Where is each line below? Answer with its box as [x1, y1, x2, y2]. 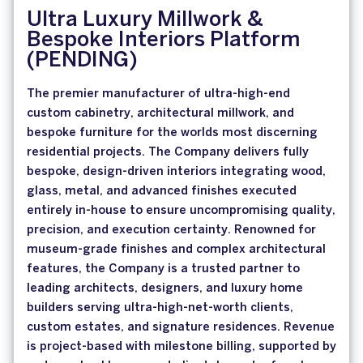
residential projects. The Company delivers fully [27, 147, 309, 159]
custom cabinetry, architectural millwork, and [27, 108, 294, 120]
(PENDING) [27, 51, 138, 71]
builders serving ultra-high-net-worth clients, [27, 302, 293, 314]
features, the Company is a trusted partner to [27, 263, 300, 275]
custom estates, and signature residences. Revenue [27, 322, 335, 334]
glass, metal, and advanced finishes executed [27, 186, 297, 198]
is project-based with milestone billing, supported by [27, 341, 336, 353]
